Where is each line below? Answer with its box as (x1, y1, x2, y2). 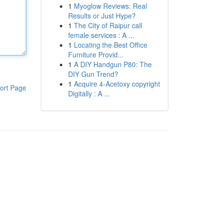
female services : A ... (68, 30, 134, 40)
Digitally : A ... (68, 89, 110, 98)
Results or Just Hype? (68, 11, 136, 20)
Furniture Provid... (68, 50, 124, 59)
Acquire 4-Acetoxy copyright (73, 79, 160, 89)
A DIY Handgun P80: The (73, 59, 152, 69)
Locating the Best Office (73, 40, 147, 50)
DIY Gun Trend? (68, 69, 118, 79)
